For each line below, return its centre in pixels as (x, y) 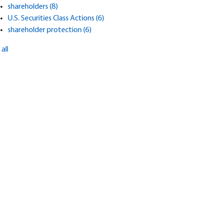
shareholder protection (46, 30)
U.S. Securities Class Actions (52, 19)
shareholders (29, 7)
